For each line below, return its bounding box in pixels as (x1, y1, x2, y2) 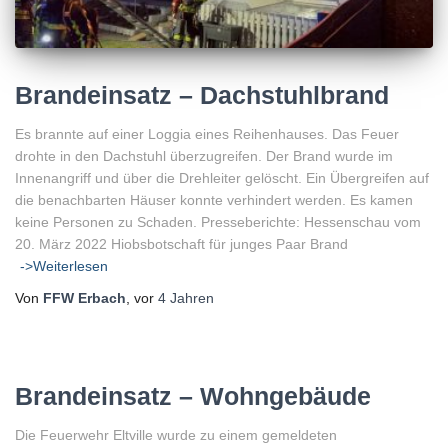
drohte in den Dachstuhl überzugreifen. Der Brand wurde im (15, 147, 393, 164)
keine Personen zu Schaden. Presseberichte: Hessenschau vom (15, 213, 421, 230)
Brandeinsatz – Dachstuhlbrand (15, 80, 389, 109)
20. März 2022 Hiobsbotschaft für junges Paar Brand (15, 235, 348, 252)
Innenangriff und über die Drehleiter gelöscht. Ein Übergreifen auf (15, 169, 429, 186)
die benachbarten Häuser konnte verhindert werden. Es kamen (15, 191, 413, 208)
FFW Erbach (43, 289, 126, 306)
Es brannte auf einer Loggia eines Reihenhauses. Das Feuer (15, 125, 399, 142)
